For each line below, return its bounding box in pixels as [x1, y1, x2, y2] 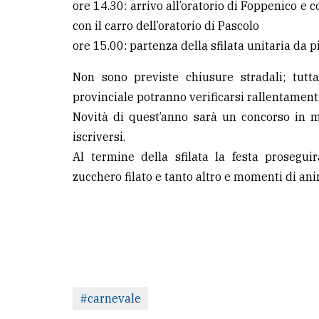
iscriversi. [73, 130, 125, 145]
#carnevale [80, 291, 141, 306]
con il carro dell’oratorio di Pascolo [73, 19, 259, 33]
